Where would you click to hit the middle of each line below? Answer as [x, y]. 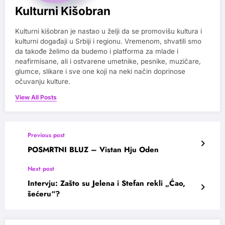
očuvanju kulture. [43, 82]
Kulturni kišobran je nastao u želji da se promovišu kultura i [108, 31]
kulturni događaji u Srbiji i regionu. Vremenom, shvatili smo [108, 41]
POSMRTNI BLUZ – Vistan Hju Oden [93, 150]
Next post [41, 169]
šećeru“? [44, 194]
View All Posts [36, 97]
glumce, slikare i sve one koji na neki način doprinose [100, 72]
